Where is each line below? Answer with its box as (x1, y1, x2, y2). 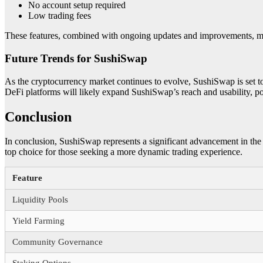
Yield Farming (12, 216, 65, 226)
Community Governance (12, 237, 103, 247)
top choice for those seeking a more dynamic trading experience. (5, 147, 242, 157)
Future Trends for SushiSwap (5, 52, 147, 65)
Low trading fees (28, 11, 91, 21)
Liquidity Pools (12, 195, 68, 205)
